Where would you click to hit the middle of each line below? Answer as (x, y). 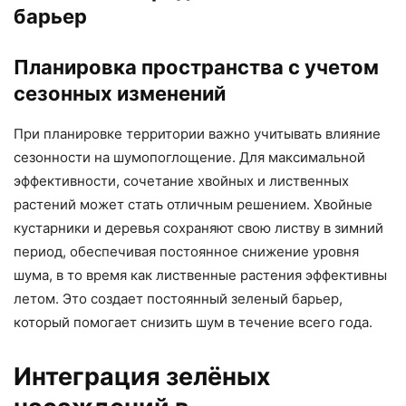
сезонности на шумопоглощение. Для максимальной (189, 158)
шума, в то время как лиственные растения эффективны (200, 275)
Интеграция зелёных (142, 377)
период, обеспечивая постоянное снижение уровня (186, 252)
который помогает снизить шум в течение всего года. (193, 323)
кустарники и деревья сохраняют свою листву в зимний (198, 228)
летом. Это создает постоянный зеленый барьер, (178, 299)
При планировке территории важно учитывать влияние (197, 134)
